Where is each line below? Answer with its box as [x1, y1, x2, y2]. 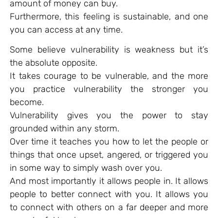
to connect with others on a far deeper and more [10, 201, 208, 213]
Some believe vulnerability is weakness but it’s [10, 44, 208, 55]
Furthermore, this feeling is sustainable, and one [10, 11, 208, 22]
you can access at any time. [10, 24, 123, 35]
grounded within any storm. [10, 123, 119, 134]
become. [10, 96, 49, 108]
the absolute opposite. [10, 57, 97, 68]
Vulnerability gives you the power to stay [10, 109, 208, 121]
